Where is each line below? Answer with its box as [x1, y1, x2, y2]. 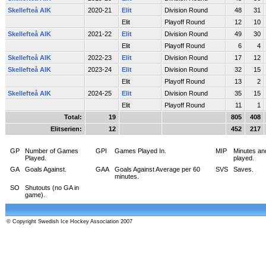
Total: [64, 113, 82, 121]
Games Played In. [115, 147, 166, 154]
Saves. [233, 165, 254, 173]
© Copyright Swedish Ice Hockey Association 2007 [7, 218, 132, 224]
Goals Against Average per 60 [115, 165, 200, 173]
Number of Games [25, 147, 78, 154]
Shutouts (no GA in [25, 183, 79, 191]
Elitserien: [50, 125, 82, 132]
